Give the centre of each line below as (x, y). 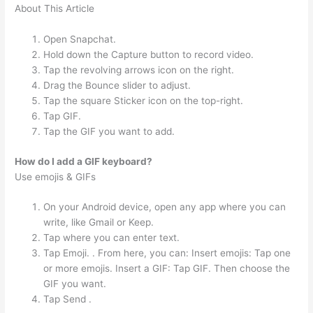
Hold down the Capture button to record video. (149, 55)
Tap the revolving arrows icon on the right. (139, 70)
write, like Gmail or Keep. (99, 223)
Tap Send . (68, 299)
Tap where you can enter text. (112, 238)
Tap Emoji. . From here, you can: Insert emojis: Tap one (167, 253)
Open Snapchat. (80, 39)
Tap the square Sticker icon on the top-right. (144, 101)
